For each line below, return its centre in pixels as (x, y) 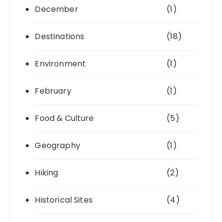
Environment (60, 63)
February (53, 91)
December (56, 9)
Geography (57, 145)
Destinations (60, 36)
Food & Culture (64, 118)
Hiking (47, 172)
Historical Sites (64, 200)
